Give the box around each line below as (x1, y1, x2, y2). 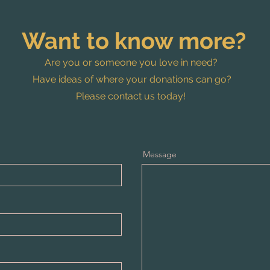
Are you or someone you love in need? (44, 57, 220, 68)
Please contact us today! (76, 90, 188, 102)
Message (143, 149, 177, 160)
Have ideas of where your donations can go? (33, 74, 231, 85)
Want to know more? (22, 27, 251, 54)
